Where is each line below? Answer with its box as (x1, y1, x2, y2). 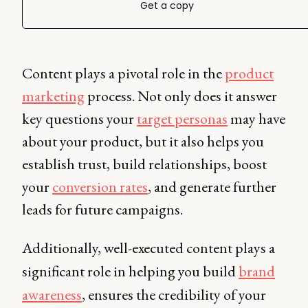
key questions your (22, 109, 137, 129)
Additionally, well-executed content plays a (22, 238, 275, 258)
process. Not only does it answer (85, 86, 277, 106)
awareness (22, 285, 82, 305)
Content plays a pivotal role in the (22, 63, 225, 83)
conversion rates (52, 177, 148, 197)
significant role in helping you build (22, 261, 239, 281)
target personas (137, 109, 228, 129)
